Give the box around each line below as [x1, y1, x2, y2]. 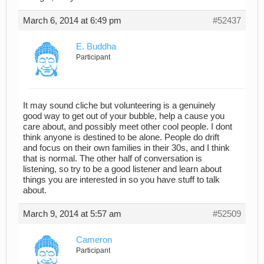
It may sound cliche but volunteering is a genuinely [23, 100, 216, 110]
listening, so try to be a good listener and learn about [23, 164, 222, 174]
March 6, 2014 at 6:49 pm [23, 16, 121, 26]
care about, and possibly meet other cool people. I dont [23, 121, 232, 131]
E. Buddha [76, 42, 116, 52]
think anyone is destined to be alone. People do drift [23, 132, 219, 142]
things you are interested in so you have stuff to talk [23, 174, 220, 184]
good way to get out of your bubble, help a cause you [23, 111, 225, 121]
